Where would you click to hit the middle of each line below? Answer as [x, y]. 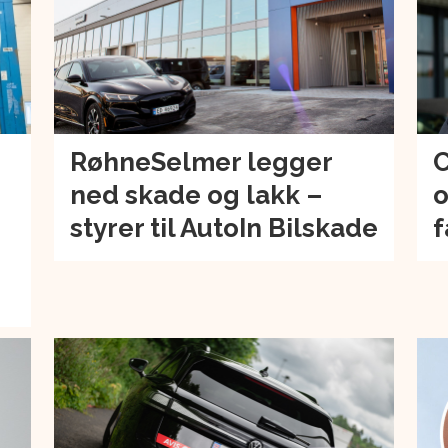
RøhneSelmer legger [200, 161]
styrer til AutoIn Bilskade [223, 227]
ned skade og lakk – [195, 194]
